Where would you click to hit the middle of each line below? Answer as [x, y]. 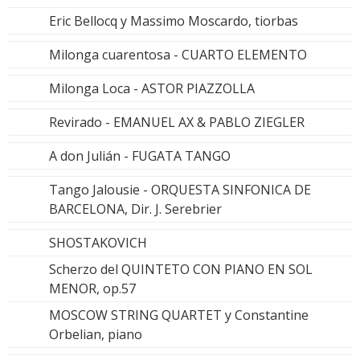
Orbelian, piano [96, 335]
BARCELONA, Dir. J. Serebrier [135, 209]
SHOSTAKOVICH [98, 243]
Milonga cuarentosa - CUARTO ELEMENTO [178, 55]
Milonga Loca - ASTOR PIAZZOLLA [152, 89]
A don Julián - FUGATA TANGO [140, 156]
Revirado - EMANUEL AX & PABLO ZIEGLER [177, 123]
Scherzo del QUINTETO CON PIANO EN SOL [181, 270]
